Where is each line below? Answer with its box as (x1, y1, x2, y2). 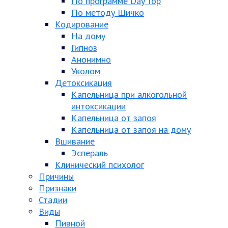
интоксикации (71, 100, 126, 112)
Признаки (39, 182, 76, 194)
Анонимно (71, 53, 111, 65)
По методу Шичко (71, 7, 144, 18)
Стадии (39, 194, 67, 206)
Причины (39, 170, 74, 182)
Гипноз (71, 42, 97, 53)
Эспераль (71, 147, 108, 159)
